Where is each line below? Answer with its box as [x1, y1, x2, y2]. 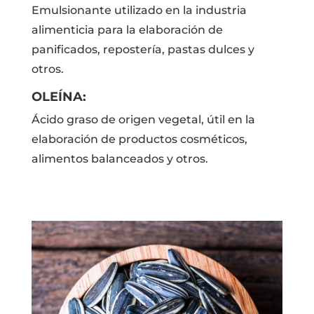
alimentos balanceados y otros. [31, 152, 208, 165]
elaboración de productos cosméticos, [31, 132, 247, 146]
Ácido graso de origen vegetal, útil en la [31, 113, 255, 126]
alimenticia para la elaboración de [31, 23, 223, 36]
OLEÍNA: [31, 89, 86, 104]
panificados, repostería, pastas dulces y [31, 43, 254, 56]
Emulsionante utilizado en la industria [31, 4, 247, 17]
